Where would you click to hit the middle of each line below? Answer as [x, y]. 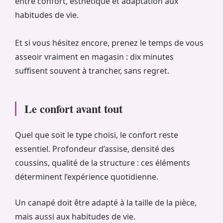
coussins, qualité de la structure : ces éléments [103, 163]
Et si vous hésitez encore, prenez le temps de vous [109, 43]
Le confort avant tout [73, 109]
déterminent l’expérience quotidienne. [87, 177]
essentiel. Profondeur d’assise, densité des [95, 149]
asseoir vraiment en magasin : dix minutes [94, 57]
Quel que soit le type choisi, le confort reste [97, 135]
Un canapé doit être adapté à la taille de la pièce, [106, 203]
